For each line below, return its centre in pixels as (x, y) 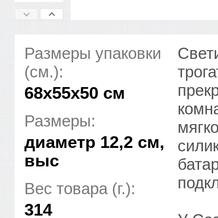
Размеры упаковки (93, 53)
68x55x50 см (75, 93)
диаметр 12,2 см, (94, 142)
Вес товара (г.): (80, 189)
